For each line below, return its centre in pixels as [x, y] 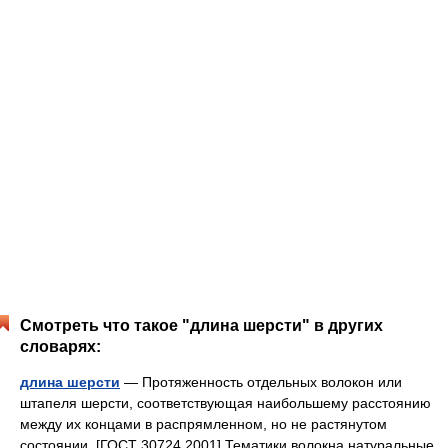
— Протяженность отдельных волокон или [261, 382]
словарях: [60, 346]
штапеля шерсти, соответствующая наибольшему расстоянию [225, 403]
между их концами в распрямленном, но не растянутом [203, 424]
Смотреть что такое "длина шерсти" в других [201, 325]
